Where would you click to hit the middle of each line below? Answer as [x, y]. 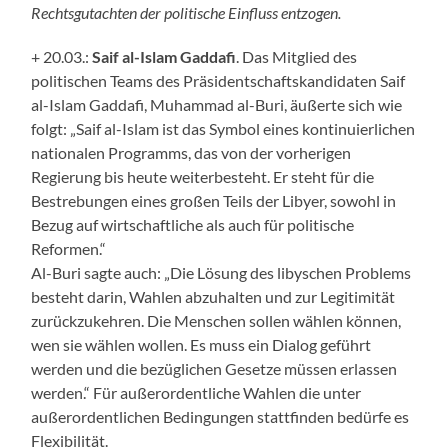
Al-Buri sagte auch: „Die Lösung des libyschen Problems [221, 272]
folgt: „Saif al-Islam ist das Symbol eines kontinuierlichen [223, 128]
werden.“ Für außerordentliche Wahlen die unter [196, 392]
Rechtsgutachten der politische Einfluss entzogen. [186, 12]
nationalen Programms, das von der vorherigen [191, 152]
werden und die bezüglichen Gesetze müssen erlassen [214, 368]
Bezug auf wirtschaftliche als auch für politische [193, 224]
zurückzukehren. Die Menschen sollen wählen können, [216, 320]
